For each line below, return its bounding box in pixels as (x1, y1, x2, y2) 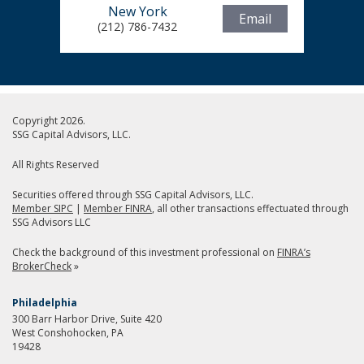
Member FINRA (84, 201, 152, 215)
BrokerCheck (12, 258, 71, 273)
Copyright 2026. (12, 113, 85, 128)
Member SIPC (12, 201, 73, 215)
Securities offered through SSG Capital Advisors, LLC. (12, 187, 253, 201)
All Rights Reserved (12, 157, 99, 171)
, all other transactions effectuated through (152, 201, 349, 215)
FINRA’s (277, 245, 310, 259)
